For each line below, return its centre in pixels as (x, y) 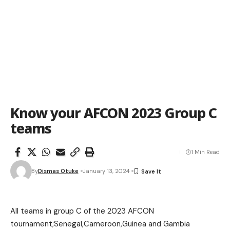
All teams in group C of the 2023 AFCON (82, 211)
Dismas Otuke (58, 171)
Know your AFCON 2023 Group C (113, 113)
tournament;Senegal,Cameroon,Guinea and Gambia (100, 224)
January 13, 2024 (106, 171)
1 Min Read (205, 152)
